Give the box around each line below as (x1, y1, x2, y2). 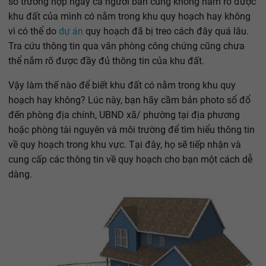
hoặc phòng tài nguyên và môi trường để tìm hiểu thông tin (8, 123, 255, 135)
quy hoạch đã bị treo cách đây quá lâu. (83, 25, 249, 37)
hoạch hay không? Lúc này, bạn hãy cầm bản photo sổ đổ (8, 94, 251, 106)
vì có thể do (8, 25, 59, 37)
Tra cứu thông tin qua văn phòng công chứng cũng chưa (8, 40, 245, 52)
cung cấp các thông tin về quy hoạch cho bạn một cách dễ (8, 153, 252, 165)
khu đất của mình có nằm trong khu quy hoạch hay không (8, 10, 251, 22)
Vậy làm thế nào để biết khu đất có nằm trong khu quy (8, 79, 236, 91)
